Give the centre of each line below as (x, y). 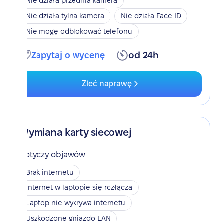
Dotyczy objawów (53, 155)
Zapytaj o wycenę (68, 55)
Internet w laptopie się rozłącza (79, 187)
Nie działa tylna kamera (65, 16)
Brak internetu (50, 172)
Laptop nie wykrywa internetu (76, 203)
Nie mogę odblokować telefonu (79, 31)
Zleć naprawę (107, 84)
